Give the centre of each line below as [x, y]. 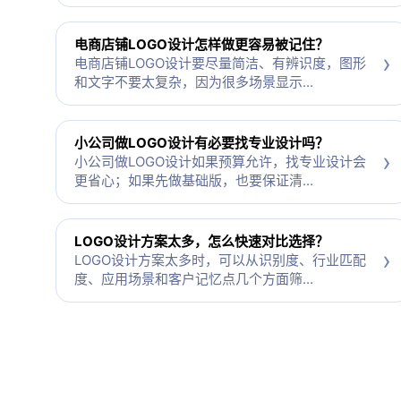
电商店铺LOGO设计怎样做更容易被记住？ [201, 45]
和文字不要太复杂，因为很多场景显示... [194, 82]
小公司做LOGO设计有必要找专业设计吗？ [201, 143]
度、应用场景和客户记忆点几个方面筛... [194, 279]
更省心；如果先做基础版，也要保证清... [194, 181]
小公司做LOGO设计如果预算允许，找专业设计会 [220, 162]
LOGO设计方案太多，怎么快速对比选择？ [201, 242]
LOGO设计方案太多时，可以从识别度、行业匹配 [220, 260]
